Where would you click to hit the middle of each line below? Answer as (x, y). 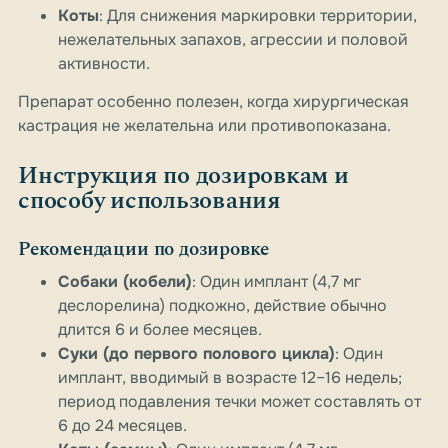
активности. (104, 64)
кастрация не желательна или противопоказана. (204, 126)
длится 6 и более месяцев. (160, 330)
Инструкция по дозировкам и (183, 176)
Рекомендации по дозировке (144, 250)
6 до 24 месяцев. (122, 426)
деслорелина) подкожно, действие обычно (222, 306)
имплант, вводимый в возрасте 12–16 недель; (230, 378)
